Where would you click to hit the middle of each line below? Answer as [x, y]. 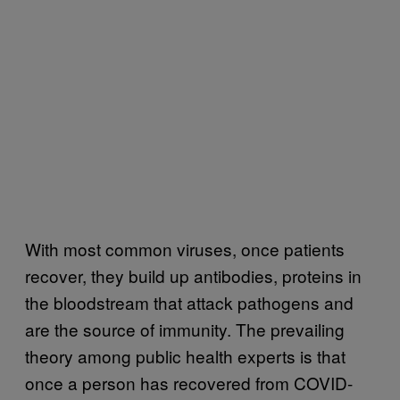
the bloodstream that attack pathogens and [189, 302]
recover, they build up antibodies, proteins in [193, 275]
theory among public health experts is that [185, 355]
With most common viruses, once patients [185, 248]
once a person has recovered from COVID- [189, 382]
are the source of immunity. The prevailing [185, 329]
